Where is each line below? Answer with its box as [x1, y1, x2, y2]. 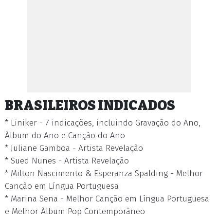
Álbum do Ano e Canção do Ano [5, 130, 125, 141]
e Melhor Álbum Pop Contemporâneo [5, 206, 145, 217]
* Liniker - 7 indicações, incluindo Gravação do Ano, [5, 118, 200, 128]
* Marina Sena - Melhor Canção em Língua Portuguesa [5, 194, 209, 204]
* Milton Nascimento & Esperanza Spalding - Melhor [5, 168, 203, 179]
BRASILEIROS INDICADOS [5, 97, 175, 113]
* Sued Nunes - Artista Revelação [5, 156, 129, 166]
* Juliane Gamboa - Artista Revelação [5, 143, 143, 153]
